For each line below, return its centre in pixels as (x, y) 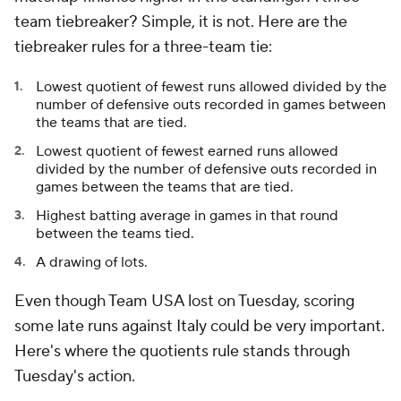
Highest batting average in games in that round (187, 216)
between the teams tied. (115, 234)
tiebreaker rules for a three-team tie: (143, 47)
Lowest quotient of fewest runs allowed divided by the (211, 87)
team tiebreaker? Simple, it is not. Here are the (181, 22)
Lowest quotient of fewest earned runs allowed (187, 151)
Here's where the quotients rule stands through (182, 351)
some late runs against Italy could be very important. (200, 326)
